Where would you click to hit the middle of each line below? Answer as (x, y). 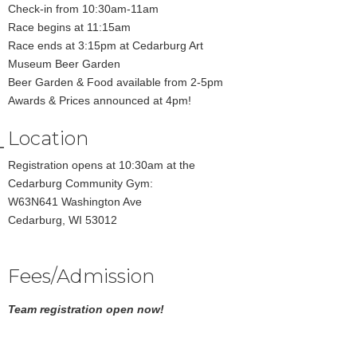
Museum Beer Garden (65, 64)
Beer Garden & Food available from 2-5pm (116, 82)
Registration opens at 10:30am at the (102, 165)
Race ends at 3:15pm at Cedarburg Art (106, 46)
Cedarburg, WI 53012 (63, 220)
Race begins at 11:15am (70, 27)
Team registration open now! (86, 310)
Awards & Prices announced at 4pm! (100, 101)
